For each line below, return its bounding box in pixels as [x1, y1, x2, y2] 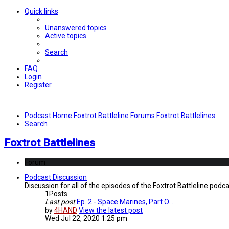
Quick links [25, 7, 58, 15]
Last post [45, 197, 75, 206]
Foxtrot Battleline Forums [74, 111, 155, 120]
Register [25, 81, 52, 89]
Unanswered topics [45, 24, 107, 32]
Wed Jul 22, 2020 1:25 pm [45, 214, 127, 222]
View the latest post [79, 205, 143, 214]
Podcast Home [25, 111, 72, 120]
